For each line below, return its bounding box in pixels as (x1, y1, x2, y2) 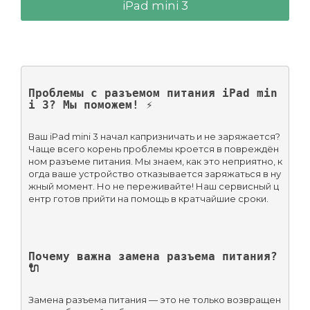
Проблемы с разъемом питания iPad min (28, 86, 277, 100)
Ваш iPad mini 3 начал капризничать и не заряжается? (28, 130, 280, 142)
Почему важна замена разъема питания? (28, 249, 277, 263)
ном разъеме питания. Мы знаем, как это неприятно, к (28, 155, 282, 167)
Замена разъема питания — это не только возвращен (28, 293, 281, 305)
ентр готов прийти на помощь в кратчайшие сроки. (28, 192, 268, 204)
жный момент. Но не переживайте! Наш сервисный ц (28, 180, 279, 192)
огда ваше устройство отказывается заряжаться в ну (28, 167, 281, 179)
